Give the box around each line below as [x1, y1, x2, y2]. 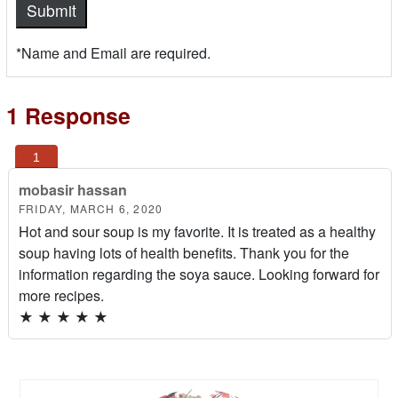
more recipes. [19, 284, 104, 306]
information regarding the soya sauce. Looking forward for [19, 263, 379, 284]
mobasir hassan [19, 179, 127, 200]
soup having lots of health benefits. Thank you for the [19, 242, 349, 263]
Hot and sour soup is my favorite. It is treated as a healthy [19, 220, 376, 242]
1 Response [6, 99, 131, 131]
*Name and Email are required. [16, 43, 211, 63]
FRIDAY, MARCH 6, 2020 [19, 200, 163, 216]
